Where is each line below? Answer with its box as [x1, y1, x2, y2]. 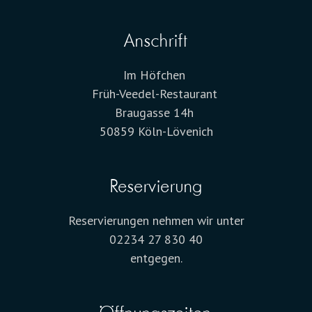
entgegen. [130, 249, 182, 266]
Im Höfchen [123, 66, 189, 83]
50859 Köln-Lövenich [99, 123, 213, 139]
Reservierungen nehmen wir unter [68, 212, 244, 228]
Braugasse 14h [115, 104, 197, 120]
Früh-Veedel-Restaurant [91, 85, 221, 102]
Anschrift [124, 29, 188, 51]
